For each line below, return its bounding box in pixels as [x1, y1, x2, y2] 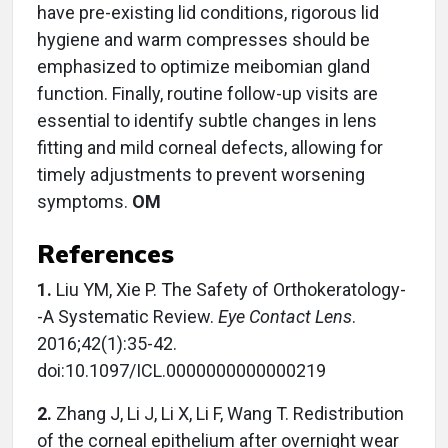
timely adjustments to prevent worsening [37, 163, 365, 185]
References [37, 237, 174, 269]
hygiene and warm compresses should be [37, 28, 370, 50]
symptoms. [37, 190, 132, 212]
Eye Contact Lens [218, 305, 352, 327]
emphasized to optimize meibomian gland [37, 55, 370, 77]
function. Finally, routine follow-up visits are [37, 82, 378, 104]
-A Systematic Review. [37, 305, 218, 327]
